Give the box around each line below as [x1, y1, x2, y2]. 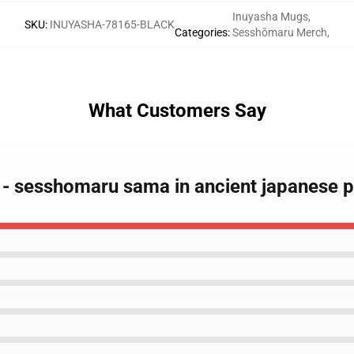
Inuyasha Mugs [232, 10, 308, 23]
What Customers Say [88, 100, 266, 122]
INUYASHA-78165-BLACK [50, 18, 175, 31]
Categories [175, 26, 228, 39]
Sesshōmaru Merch [232, 26, 327, 39]
